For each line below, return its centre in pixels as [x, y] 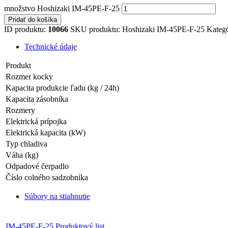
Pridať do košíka [33, 19]
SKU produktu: [96, 29]
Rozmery [20, 110]
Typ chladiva [26, 144]
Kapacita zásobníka [37, 99]
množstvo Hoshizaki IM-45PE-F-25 [62, 8]
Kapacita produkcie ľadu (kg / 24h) [62, 88]
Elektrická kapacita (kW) [46, 132]
